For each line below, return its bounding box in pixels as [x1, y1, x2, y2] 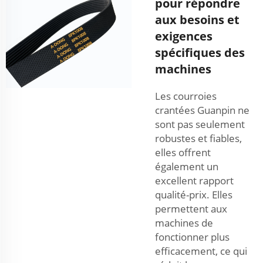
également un [155, 159, 218, 173]
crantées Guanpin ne [155, 103, 249, 117]
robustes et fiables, [155, 131, 242, 145]
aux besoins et [155, 11, 240, 28]
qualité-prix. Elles [155, 187, 232, 201]
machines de [155, 215, 213, 230]
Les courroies [155, 89, 217, 103]
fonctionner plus [155, 230, 230, 244]
